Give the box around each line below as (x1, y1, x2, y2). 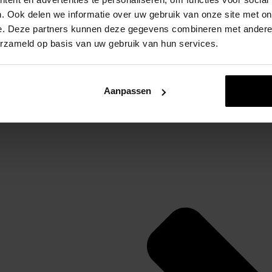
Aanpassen (103, 86, 151, 97)
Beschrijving (146, 68, 200, 79)
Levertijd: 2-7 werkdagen (146, 39, 253, 50)
